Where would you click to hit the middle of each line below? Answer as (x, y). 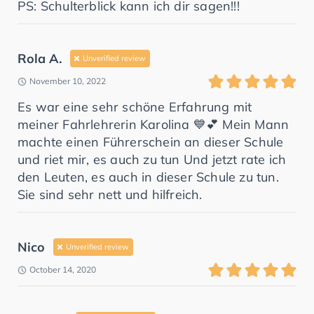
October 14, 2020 (63, 270)
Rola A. (40, 59)
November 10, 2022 (68, 81)
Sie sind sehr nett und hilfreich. (110, 195)
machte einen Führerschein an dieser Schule (151, 142)
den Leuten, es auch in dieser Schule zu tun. (148, 177)
